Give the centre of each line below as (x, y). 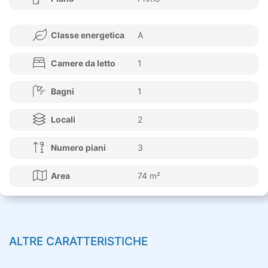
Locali (63, 119)
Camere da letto (83, 63)
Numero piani (78, 147)
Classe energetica (88, 35)
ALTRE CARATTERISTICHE (78, 241)
